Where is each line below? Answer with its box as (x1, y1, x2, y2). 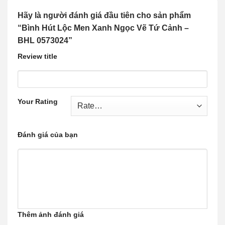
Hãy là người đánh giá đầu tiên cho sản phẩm (18, 11, 191, 20)
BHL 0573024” (18, 36, 74, 45)
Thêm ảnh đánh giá (18, 210, 84, 219)
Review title (18, 52, 57, 60)
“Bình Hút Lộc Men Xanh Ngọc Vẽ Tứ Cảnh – (18, 23, 189, 32)
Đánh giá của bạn (18, 131, 78, 139)
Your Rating (18, 97, 58, 105)
